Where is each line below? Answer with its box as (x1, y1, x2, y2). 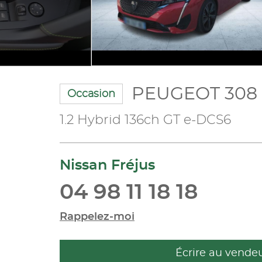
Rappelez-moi (60, 211, 135, 222)
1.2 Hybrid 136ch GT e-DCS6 (60, 113, 231, 126)
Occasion (67, 88, 115, 99)
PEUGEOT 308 (132, 85, 257, 103)
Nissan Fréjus (60, 158, 155, 173)
